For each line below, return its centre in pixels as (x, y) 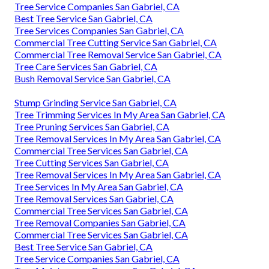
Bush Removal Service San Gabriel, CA (92, 78)
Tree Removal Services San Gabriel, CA (94, 198)
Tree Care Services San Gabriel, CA (86, 66)
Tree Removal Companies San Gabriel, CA (100, 222)
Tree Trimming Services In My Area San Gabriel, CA (120, 114)
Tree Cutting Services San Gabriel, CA (92, 162)
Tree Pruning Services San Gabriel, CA (92, 126)
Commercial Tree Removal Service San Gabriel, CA (118, 54)
